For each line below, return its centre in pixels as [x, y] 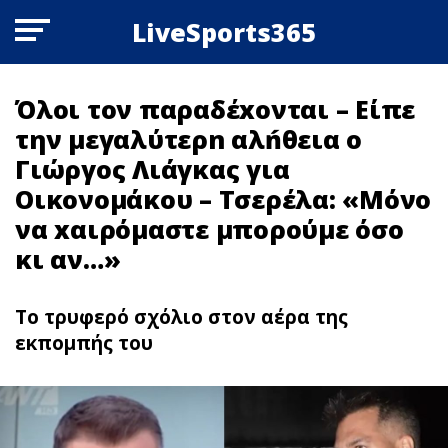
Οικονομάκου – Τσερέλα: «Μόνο [223, 199]
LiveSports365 [224, 32]
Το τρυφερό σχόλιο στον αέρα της [181, 317]
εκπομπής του [84, 343]
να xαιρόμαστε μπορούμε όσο [209, 229]
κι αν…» [68, 259]
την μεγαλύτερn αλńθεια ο [188, 139]
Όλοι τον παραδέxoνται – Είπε [215, 109]
